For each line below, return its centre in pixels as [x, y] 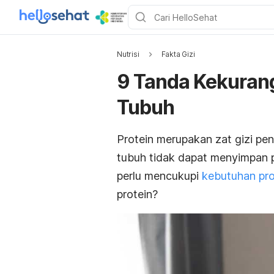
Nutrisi [128, 54]
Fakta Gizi [178, 54]
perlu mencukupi [159, 176]
